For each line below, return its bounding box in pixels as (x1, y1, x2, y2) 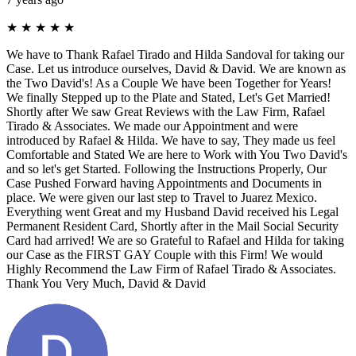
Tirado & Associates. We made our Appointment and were (6, 118, 298, 133)
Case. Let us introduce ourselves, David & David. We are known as (6, 61, 346, 75)
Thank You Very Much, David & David (6, 276, 206, 290)
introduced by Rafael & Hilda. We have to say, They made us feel (6, 133, 335, 147)
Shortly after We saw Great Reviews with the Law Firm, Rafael (6, 104, 325, 118)
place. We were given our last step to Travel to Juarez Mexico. (6, 190, 317, 204)
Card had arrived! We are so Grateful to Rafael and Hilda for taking (6, 233, 344, 247)
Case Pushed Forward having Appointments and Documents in (6, 176, 322, 190)
